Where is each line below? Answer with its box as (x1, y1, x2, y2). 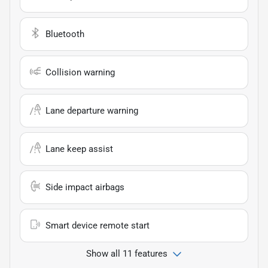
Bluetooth (45, 28, 84, 39)
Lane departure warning (45, 105, 138, 116)
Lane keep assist (45, 143, 113, 154)
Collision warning (45, 66, 115, 78)
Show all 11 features (86, 248, 167, 259)
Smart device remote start (45, 220, 150, 231)
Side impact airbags (45, 181, 124, 193)
